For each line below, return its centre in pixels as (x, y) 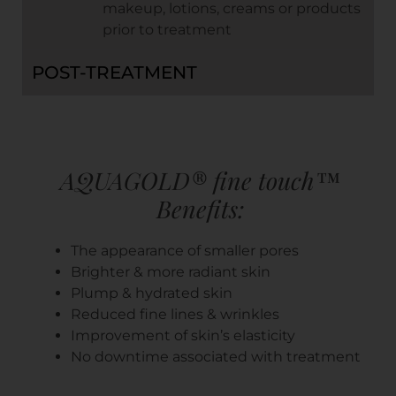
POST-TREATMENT (114, 72)
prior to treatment (167, 29)
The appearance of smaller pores (185, 250)
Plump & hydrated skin (152, 293)
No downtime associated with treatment (216, 356)
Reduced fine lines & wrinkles (175, 314)
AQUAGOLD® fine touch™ (200, 180)
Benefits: (200, 208)
